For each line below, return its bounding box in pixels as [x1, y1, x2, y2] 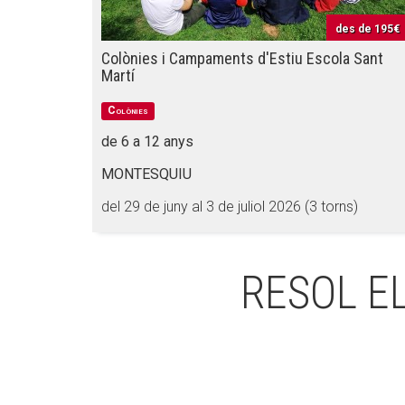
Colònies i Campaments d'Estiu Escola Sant [101, 49, 383, 68]
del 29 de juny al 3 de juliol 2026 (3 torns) [101, 198, 358, 215]
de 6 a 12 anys [101, 133, 193, 150]
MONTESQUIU [101, 165, 192, 183]
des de [335, 23, 374, 35]
